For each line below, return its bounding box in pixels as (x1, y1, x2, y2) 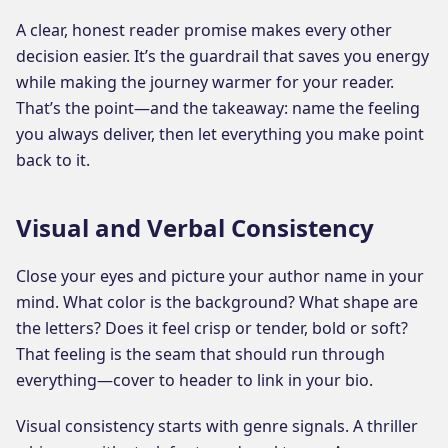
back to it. (16, 148, 90, 171)
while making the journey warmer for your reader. (16, 70, 394, 93)
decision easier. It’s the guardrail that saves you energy (16, 44, 429, 67)
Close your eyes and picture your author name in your (16, 264, 424, 287)
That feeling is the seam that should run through (16, 342, 385, 365)
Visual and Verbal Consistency (16, 210, 374, 244)
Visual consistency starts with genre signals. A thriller (16, 414, 418, 437)
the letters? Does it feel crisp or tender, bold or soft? (16, 316, 408, 339)
